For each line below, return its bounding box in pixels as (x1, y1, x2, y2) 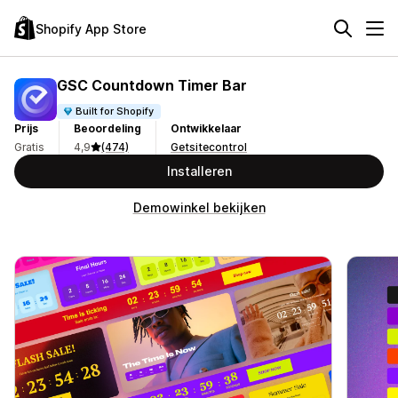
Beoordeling (74, 122, 141, 135)
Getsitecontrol (171, 140, 247, 154)
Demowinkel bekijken (132, 200, 266, 215)
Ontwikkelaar (171, 122, 242, 135)
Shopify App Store (36, 20, 147, 36)
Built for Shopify (76, 104, 155, 117)
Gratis (14, 140, 44, 154)
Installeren (166, 163, 232, 179)
